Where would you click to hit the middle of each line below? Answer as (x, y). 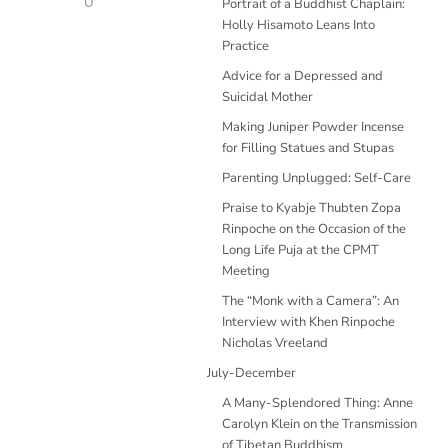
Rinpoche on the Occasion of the (314, 229)
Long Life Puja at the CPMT (300, 250)
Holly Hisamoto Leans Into (298, 25)
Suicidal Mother (267, 97)
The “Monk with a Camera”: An (310, 301)
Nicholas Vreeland (275, 343)
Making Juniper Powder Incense (313, 127)
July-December (251, 373)
